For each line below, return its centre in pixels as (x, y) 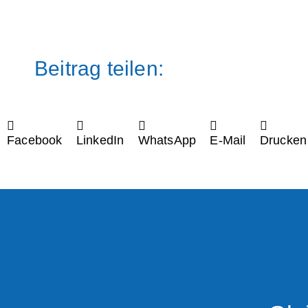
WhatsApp (167, 140)
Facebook (35, 140)
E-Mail (228, 140)
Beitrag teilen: (99, 68)
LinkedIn (100, 140)
